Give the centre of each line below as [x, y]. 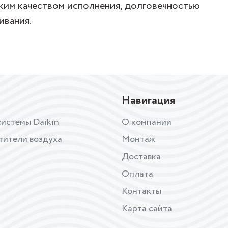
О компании [147, 122]
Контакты [141, 191]
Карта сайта [147, 209]
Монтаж [138, 139]
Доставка [141, 157]
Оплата [137, 174]
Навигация [148, 101]
